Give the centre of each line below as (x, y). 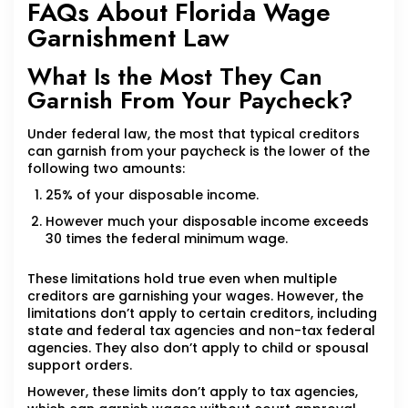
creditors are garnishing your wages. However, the (195, 296)
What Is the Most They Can (175, 77)
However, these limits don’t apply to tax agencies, (193, 392)
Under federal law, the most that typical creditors (194, 134)
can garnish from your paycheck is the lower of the (199, 152)
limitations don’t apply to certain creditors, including (202, 314)
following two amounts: (106, 169)
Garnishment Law (128, 38)
